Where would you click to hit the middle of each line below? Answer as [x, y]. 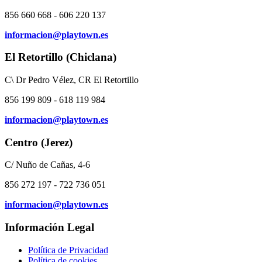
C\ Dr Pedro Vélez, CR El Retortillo [72, 80]
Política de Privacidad [68, 250]
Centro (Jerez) [39, 142]
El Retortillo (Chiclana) [61, 57]
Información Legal [49, 227]
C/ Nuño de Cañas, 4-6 [47, 165]
